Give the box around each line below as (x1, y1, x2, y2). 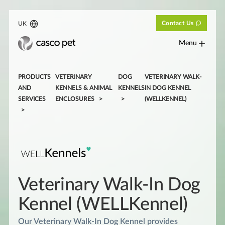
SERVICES (18, 95, 46, 102)
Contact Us (161, 20, 194, 26)
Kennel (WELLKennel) (18, 195, 188, 213)
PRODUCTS (18, 73, 51, 80)
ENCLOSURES (55, 95, 95, 102)
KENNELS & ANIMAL (55, 84, 113, 91)
